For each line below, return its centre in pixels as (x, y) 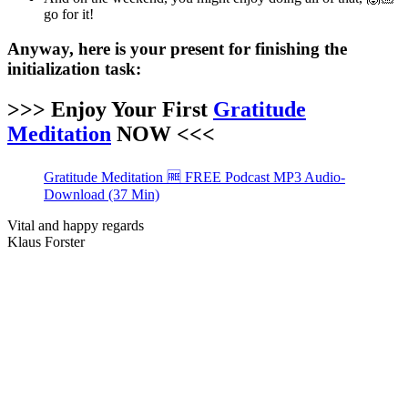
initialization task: (74, 69)
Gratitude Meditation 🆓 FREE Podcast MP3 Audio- (194, 178)
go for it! (69, 14)
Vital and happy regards (76, 226)
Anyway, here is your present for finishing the (177, 49)
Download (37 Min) (102, 195)
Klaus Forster (46, 242)
